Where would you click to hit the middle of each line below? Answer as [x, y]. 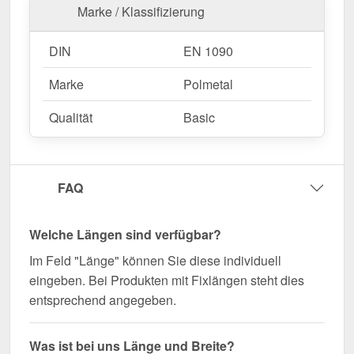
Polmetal [208, 84]
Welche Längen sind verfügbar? [125, 235]
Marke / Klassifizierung [141, 11]
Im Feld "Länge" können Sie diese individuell [155, 261]
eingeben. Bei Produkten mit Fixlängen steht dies [167, 281]
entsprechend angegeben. [103, 300]
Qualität [71, 117]
